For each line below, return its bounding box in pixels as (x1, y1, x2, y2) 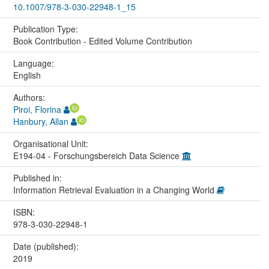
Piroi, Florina (13, 103, 61, 115)
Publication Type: (13, 22, 80, 35)
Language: (13, 56, 56, 69)
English (13, 68, 41, 81)
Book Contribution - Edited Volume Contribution (13, 34, 192, 47)
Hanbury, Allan (13, 115, 68, 127)
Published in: (13, 171, 64, 184)
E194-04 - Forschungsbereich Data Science (13, 149, 182, 162)
